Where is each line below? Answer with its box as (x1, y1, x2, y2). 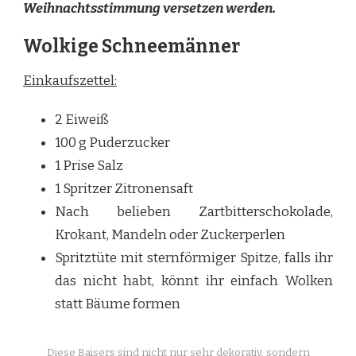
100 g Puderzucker (55, 134, 170, 152)
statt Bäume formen (55, 296, 180, 313)
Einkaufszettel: (23, 72, 117, 90)
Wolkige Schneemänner (23, 35, 240, 57)
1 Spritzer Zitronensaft (55, 180, 193, 198)
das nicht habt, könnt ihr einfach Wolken (55, 273, 333, 290)
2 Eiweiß (55, 111, 109, 129)
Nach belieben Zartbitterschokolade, (55, 203, 333, 221)
